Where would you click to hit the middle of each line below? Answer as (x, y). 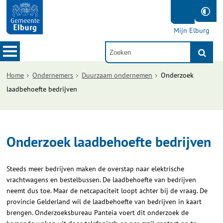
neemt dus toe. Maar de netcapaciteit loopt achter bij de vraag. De (107, 191)
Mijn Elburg (191, 30)
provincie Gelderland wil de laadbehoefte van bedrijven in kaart (104, 202)
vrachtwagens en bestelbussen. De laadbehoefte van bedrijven (102, 180)
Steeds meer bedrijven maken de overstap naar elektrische (96, 169)
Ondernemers (53, 75)
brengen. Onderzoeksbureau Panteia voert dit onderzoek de (98, 213)
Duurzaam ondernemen (117, 75)
